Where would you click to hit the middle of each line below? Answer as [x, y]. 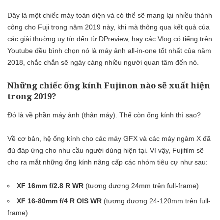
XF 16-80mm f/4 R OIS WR [59, 201]
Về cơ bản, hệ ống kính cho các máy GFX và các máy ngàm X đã [109, 138]
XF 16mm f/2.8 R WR [50, 185]
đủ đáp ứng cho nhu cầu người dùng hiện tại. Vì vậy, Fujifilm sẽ [106, 150]
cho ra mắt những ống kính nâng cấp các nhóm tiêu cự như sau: [108, 162]
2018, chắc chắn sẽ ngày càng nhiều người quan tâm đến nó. [103, 63]
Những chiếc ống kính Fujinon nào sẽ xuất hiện [109, 85]
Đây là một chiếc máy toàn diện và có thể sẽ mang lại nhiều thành [110, 15]
